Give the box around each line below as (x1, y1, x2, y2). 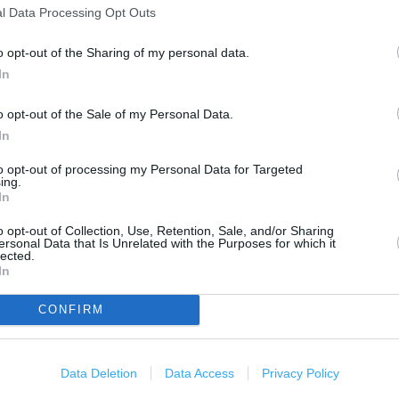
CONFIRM (37, 303, 104, 316)
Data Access (164, 365, 234, 380)
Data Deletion (60, 365, 137, 380)
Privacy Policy (261, 365, 339, 380)
